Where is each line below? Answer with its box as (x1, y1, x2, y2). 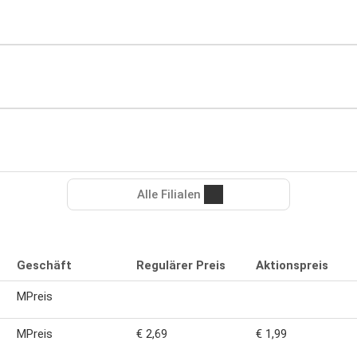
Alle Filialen (137, 186, 201, 202)
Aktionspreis (256, 257, 328, 273)
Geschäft (17, 257, 72, 273)
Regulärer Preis (136, 257, 226, 273)
